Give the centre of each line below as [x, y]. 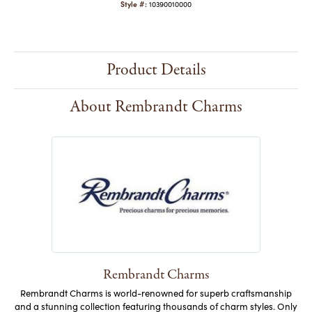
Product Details [156, 70]
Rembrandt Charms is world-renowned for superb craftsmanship [156, 294]
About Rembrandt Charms [156, 107]
